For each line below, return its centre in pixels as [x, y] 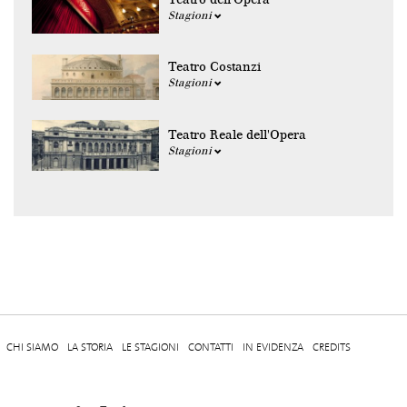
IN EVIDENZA [273, 347]
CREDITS [332, 347]
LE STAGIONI [150, 347]
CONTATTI [211, 347]
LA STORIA [90, 347]
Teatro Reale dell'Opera [237, 135]
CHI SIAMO [32, 347]
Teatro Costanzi [214, 67]
